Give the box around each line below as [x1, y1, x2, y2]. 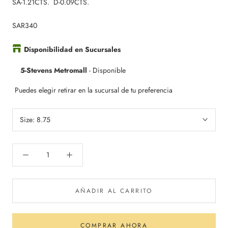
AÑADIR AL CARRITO [75, 186, 153, 195]
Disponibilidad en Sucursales [24, 44, 121, 54]
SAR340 [12, 20, 37, 31]
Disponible [93, 65, 126, 75]
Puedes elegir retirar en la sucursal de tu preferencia [15, 84, 173, 95]
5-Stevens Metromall [20, 65, 87, 75]
